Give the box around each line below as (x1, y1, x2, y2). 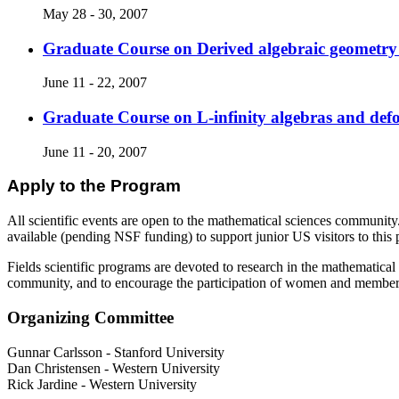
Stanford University (114, 344, 224, 360)
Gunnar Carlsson (7, 344, 102, 360)
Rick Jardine (7, 376, 77, 392)
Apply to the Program (7, 176, 181, 196)
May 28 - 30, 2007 (43, 5, 148, 21)
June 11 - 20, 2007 (43, 143, 147, 159)
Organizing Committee (7, 307, 174, 327)
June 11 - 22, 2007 (43, 75, 147, 91)
